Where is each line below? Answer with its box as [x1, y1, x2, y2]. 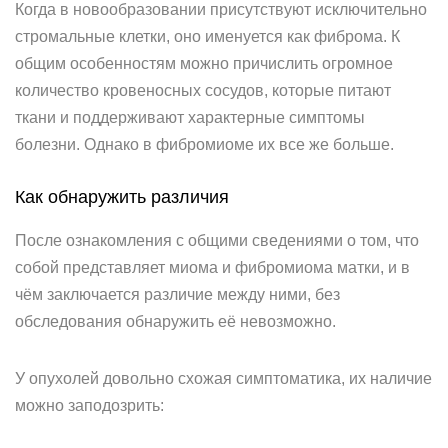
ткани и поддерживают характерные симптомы [15, 109, 365, 126]
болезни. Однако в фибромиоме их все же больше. [15, 136, 394, 153]
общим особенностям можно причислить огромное [15, 55, 393, 72]
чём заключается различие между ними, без [15, 286, 340, 303]
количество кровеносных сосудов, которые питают [15, 82, 391, 99]
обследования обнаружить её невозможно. [15, 313, 336, 330]
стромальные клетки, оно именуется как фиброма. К [15, 28, 400, 45]
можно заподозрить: [15, 397, 164, 414]
